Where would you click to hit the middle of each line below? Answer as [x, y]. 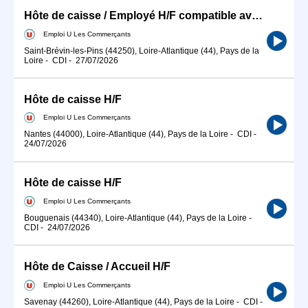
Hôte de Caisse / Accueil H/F [97, 267]
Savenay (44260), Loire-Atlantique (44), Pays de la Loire [129, 301]
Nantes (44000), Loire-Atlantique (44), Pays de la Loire [126, 134]
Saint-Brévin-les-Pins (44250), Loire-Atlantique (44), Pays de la [142, 51]
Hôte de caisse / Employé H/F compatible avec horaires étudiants [257, 15]
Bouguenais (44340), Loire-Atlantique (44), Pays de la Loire [135, 218]
